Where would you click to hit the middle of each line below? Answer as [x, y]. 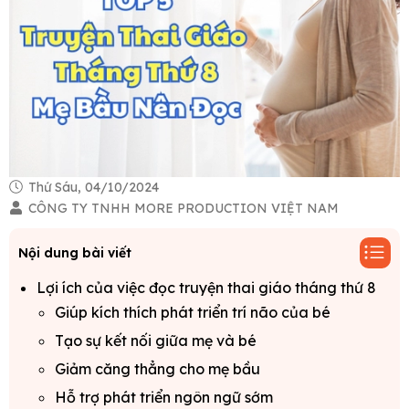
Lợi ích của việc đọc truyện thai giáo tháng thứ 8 [206, 288]
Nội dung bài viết [75, 252]
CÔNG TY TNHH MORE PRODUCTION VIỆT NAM [184, 209]
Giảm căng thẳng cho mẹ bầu [157, 369]
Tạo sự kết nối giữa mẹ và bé [156, 341]
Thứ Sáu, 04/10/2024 [92, 188]
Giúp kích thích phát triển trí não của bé [193, 313]
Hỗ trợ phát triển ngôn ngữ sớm [164, 398]
